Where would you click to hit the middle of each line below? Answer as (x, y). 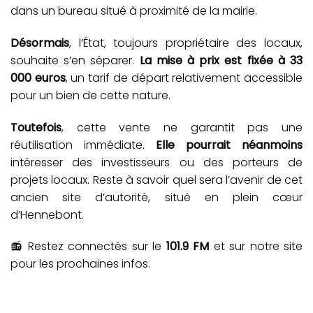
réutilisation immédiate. (83, 145)
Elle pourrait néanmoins (229, 145)
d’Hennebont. (47, 214)
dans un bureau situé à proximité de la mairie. (134, 11)
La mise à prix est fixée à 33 (221, 60)
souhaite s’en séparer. (75, 60)
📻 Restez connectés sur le (88, 247)
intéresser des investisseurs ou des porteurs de (156, 162)
